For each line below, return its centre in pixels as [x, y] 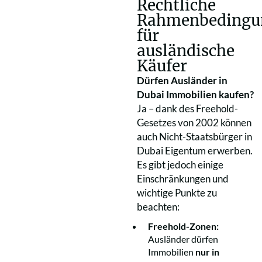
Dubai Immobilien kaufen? [195, 94]
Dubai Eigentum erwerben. [195, 150]
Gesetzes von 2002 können [194, 122]
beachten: [158, 206]
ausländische [186, 50]
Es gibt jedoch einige [180, 164]
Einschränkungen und [183, 178]
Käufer [162, 65]
